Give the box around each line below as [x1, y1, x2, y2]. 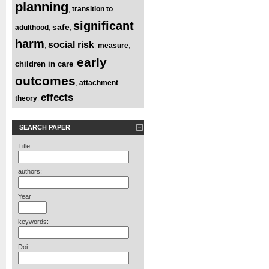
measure [98, 41, 128, 50]
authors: [18, 167, 42, 175]
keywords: [18, 217, 49, 225]
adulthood [15, 23, 49, 32]
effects [41, 91, 73, 103]
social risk [48, 39, 94, 50]
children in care [15, 59, 73, 68]
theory [15, 94, 37, 103]
